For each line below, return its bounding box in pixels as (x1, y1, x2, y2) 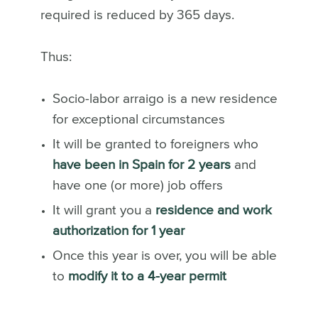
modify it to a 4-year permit (67, 269, 226, 283)
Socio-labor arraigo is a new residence (52, 92, 278, 106)
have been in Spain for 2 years (52, 158, 231, 172)
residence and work (155, 203, 272, 217)
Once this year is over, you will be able (52, 248, 277, 263)
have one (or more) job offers (52, 178, 223, 192)
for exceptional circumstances (52, 113, 225, 126)
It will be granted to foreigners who (52, 137, 258, 151)
